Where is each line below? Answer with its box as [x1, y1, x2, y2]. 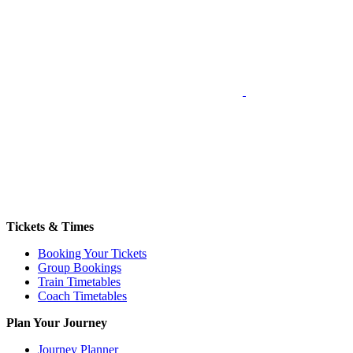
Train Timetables [38, 274, 121, 288]
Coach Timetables [38, 288, 127, 303]
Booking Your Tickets [38, 246, 147, 260]
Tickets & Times [6, 219, 94, 233]
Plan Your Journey [6, 315, 107, 329]
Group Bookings [38, 260, 121, 274]
